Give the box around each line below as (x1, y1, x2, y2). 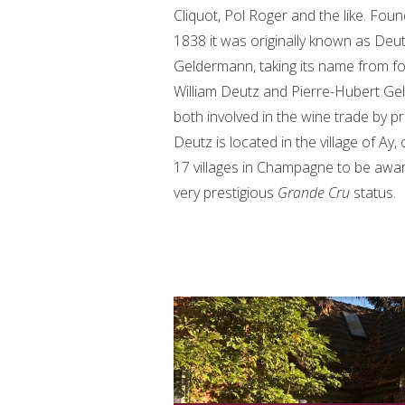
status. (353, 183, 396, 202)
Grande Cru (278, 183, 353, 202)
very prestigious (174, 183, 278, 202)
